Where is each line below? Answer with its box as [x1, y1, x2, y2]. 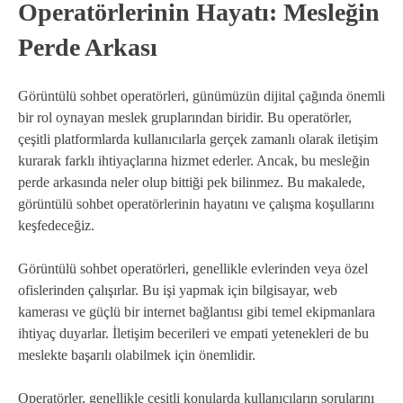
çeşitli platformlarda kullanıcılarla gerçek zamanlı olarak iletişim [18, 131, 378, 148]
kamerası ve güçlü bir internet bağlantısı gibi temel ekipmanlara [18, 304, 375, 320]
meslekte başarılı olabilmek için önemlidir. [18, 347, 255, 363]
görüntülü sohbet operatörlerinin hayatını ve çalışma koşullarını [18, 196, 374, 212]
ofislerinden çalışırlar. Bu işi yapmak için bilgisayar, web [18, 282, 337, 299]
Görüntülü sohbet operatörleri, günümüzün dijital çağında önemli [18, 88, 385, 104]
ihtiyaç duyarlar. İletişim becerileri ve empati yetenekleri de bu [18, 326, 369, 342]
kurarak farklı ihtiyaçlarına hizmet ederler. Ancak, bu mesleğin [18, 153, 370, 169]
